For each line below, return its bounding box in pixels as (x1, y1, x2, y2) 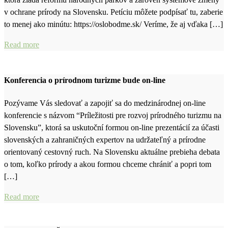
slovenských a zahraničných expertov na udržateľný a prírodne (4, 135, 206, 144)
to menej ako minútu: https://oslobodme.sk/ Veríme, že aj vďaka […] (4, 20, 223, 29)
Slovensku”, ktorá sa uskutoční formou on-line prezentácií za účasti (4, 123, 219, 132)
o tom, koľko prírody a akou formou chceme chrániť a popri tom (4, 159, 211, 168)
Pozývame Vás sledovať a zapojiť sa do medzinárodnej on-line (4, 98, 206, 107)
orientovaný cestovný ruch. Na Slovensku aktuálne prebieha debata (4, 147, 220, 156)
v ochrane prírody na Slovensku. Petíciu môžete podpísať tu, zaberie (4, 8, 223, 17)
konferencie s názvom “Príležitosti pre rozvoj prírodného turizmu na (4, 110, 221, 120)
